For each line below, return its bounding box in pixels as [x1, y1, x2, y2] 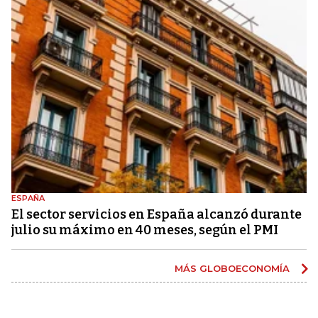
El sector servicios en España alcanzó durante [11, 206, 302, 222]
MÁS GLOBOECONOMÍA [175, 262, 292, 274]
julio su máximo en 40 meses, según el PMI [11, 221, 278, 238]
